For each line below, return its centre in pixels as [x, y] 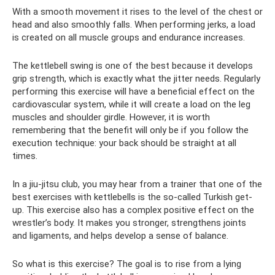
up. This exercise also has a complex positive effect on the [133, 210]
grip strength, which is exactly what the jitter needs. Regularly [136, 79]
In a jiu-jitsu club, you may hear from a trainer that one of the [137, 184]
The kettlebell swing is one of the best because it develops [133, 66]
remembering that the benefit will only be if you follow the [130, 130]
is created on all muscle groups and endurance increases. [129, 38]
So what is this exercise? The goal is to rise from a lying [127, 264]
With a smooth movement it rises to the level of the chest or [137, 12]
